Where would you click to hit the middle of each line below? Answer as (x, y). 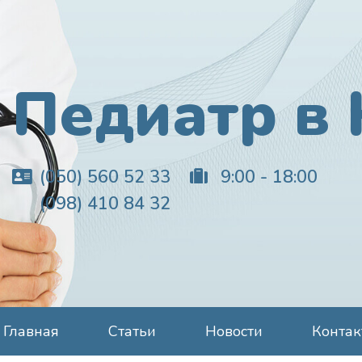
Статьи (132, 331)
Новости (234, 331)
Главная (31, 331)
